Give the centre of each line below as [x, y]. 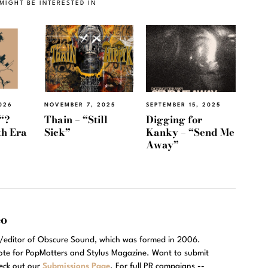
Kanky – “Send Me [190, 132]
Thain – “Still [76, 119]
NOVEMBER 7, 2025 [80, 105]
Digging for [174, 119]
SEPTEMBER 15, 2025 [183, 105]
